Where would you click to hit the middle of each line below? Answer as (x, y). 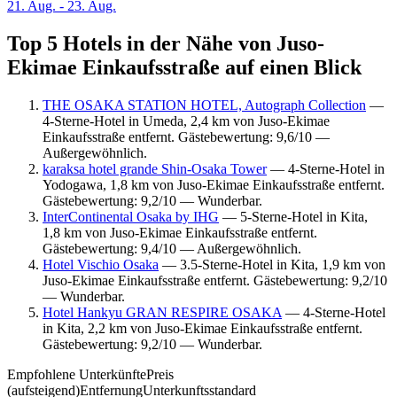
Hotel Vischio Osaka (101, 264)
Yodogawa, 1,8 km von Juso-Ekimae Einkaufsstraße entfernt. (214, 184)
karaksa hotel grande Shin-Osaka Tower (155, 168)
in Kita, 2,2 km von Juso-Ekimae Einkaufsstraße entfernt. (202, 328)
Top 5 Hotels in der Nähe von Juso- (166, 44)
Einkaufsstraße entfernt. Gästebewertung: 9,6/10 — (186, 136)
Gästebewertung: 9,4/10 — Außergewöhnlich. (172, 248)
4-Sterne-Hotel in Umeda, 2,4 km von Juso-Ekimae (186, 121)
